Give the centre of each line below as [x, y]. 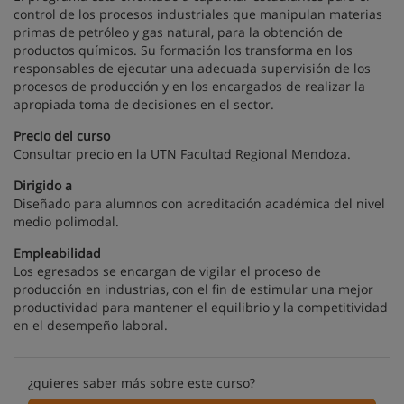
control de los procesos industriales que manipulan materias [198, 14]
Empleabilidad [57, 253]
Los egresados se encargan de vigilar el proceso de [167, 271]
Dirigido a [43, 185]
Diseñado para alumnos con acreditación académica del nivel [199, 203]
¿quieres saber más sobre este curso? [142, 383]
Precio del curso [62, 136]
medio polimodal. [66, 221]
